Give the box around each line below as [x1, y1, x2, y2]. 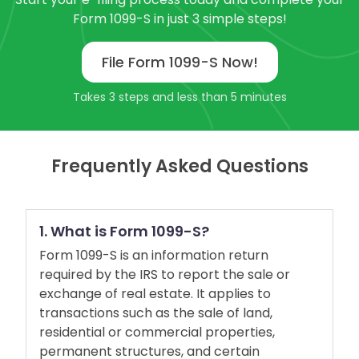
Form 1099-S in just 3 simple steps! [72, 10, 287, 29]
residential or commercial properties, [39, 323, 275, 342]
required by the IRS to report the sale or [39, 265, 290, 284]
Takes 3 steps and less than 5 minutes [72, 89, 287, 106]
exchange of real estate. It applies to [39, 284, 271, 304]
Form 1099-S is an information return [39, 246, 268, 265]
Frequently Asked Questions [50, 154, 309, 179]
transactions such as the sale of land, [39, 304, 272, 323]
